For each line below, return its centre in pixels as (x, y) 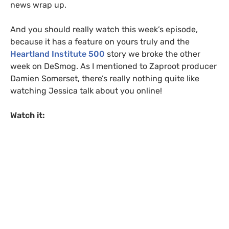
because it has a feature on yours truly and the (100, 42)
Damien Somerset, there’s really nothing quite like (105, 78)
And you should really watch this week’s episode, (104, 29)
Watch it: (28, 115)
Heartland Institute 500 (58, 54)
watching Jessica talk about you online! (86, 91)
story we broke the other (153, 54)
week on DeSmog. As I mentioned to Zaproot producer (113, 66)
